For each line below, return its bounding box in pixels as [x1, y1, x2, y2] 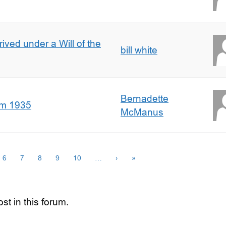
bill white [121, 45, 157, 55]
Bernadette [121, 93, 168, 104]
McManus [121, 107, 163, 118]
